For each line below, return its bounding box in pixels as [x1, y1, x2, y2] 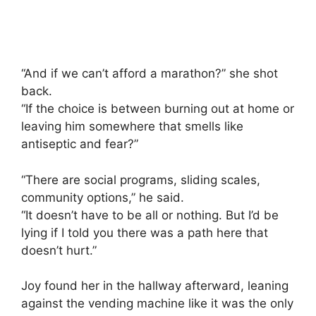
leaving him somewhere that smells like [21, 119, 243, 134]
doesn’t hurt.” [21, 243, 97, 257]
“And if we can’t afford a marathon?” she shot [21, 66, 278, 81]
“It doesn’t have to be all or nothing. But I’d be [21, 207, 279, 222]
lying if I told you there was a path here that [21, 225, 268, 240]
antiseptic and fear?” [21, 137, 138, 152]
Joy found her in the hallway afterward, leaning [21, 279, 288, 293]
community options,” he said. [21, 190, 184, 205]
